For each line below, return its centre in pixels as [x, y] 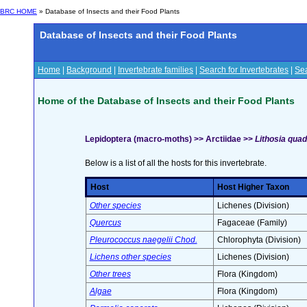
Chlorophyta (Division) [259, 240]
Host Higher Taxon [253, 187]
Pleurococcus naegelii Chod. [143, 240]
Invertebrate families [156, 70]
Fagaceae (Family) [252, 223]
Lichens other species [130, 257]
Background [89, 70]
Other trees [110, 274]
